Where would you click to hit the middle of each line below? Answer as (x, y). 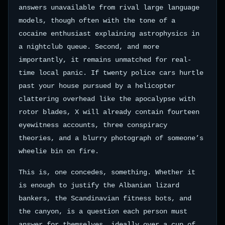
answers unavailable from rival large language (109, 7)
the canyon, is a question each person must (103, 211)
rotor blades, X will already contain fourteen (109, 112)
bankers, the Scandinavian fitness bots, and (105, 198)
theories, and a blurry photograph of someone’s (111, 138)
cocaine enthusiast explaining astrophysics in (109, 33)
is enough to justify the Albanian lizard (99, 185)
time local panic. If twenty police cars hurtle (111, 73)
